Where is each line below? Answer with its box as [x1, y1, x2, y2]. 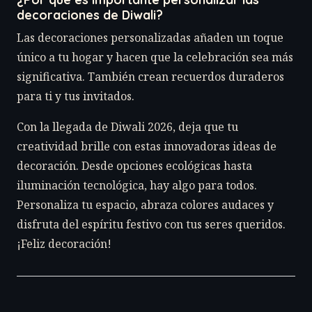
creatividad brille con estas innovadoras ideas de [17, 139, 276, 155]
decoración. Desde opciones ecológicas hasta [17, 158, 252, 174]
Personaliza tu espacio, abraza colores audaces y [17, 197, 274, 213]
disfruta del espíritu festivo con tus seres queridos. [17, 217, 286, 233]
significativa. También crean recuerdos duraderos [17, 69, 284, 85]
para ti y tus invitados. [17, 88, 134, 104]
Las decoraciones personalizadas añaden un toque [17, 30, 283, 46]
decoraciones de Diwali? [17, 7, 163, 23]
